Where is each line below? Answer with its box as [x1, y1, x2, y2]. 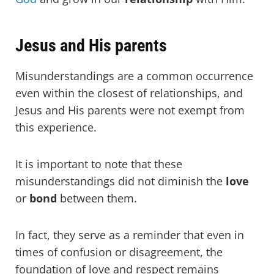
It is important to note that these [15, 157, 182, 172]
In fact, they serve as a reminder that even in [15, 228, 244, 243]
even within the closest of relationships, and [15, 86, 243, 101]
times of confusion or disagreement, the [15, 245, 223, 260]
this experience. [15, 120, 97, 135]
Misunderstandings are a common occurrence [15, 68, 253, 84]
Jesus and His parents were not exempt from [15, 103, 245, 118]
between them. [57, 191, 140, 206]
